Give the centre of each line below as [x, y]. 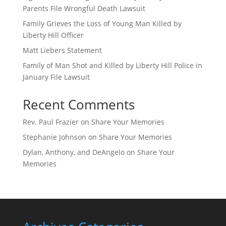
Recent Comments [78, 105]
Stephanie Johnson [54, 137]
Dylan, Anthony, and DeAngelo [73, 152]
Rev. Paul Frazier [50, 122]
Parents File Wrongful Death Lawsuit [84, 9]
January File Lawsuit [56, 77]
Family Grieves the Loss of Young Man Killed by [102, 24]
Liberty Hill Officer [53, 35]
